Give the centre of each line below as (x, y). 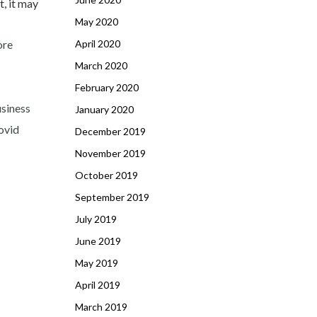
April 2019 (98, 285)
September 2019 (112, 197)
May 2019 (97, 263)
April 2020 (98, 44)
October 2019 (106, 175)
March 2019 (101, 307)
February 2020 (107, 87)
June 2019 (98, 241)
